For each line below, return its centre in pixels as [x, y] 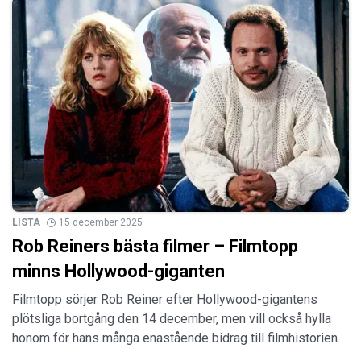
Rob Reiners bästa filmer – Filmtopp [155, 247]
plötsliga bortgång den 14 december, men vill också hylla [172, 319]
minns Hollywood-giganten [118, 272]
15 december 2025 [101, 223]
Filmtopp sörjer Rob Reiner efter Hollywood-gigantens [165, 300]
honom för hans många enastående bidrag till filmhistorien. [176, 338]
